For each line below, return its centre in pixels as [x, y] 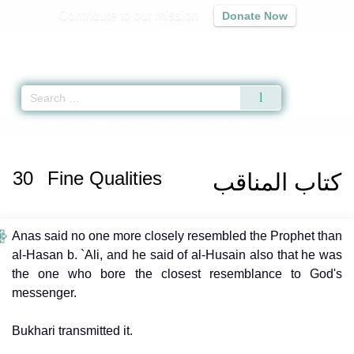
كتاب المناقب [277, 182]
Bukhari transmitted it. [72, 330]
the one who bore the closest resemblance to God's [177, 273]
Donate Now [255, 16]
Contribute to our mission [128, 15]
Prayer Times [242, 44]
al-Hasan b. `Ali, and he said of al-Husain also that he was [177, 254]
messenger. [44, 292]
